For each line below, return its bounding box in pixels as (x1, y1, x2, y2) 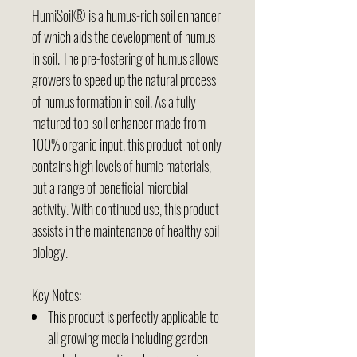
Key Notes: (32, 284, 81, 305)
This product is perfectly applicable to (48, 305, 219, 327)
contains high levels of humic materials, (32, 155, 211, 176)
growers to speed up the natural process (32, 69, 216, 90)
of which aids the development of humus (32, 25, 215, 47)
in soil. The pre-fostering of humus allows (32, 47, 218, 69)
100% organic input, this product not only (32, 133, 222, 155)
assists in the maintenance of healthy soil (32, 219, 219, 241)
